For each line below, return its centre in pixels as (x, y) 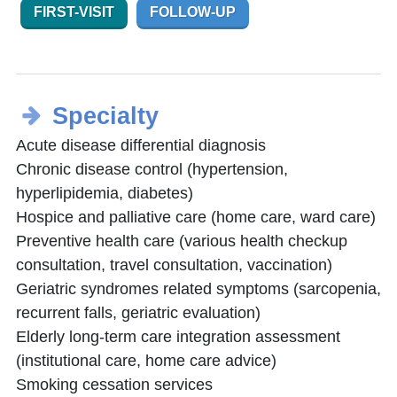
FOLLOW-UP (193, 12)
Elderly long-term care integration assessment (178, 337)
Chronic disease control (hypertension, (152, 170)
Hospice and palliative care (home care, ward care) (196, 218)
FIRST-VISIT (74, 12)
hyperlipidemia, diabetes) (105, 194)
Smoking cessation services (114, 385)
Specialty (105, 117)
